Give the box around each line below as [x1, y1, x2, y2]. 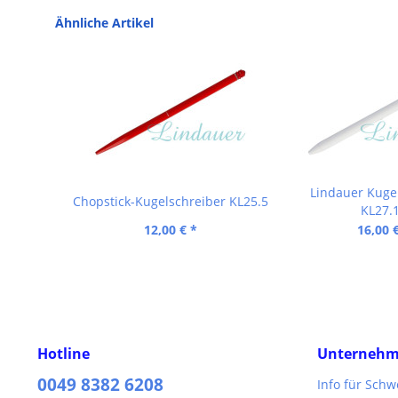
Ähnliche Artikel [55, 14, 154, 31]
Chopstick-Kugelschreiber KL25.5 [73, 193, 268, 210]
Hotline [37, 344, 90, 363]
